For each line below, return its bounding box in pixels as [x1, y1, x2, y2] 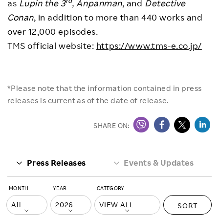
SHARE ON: [93, 121, 130, 130]
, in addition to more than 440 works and [33, 11, 203, 22]
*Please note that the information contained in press [7, 83, 202, 93]
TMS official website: [7, 40, 96, 51]
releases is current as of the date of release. [7, 95, 169, 105]
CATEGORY [97, 184, 125, 192]
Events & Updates [124, 157, 194, 168]
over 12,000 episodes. [7, 25, 98, 37]
